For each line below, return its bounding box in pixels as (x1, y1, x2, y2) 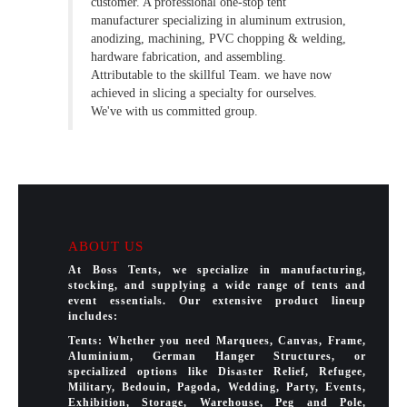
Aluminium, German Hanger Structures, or (68, 350, 366, 363)
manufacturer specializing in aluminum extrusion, (91, 14, 346, 28)
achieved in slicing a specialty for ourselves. (91, 86, 317, 101)
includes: (68, 310, 118, 323)
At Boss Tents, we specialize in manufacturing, (68, 263, 366, 277)
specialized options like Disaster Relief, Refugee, (68, 365, 366, 379)
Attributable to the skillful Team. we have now (91, 68, 332, 83)
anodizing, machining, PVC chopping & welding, (91, 32, 346, 46)
